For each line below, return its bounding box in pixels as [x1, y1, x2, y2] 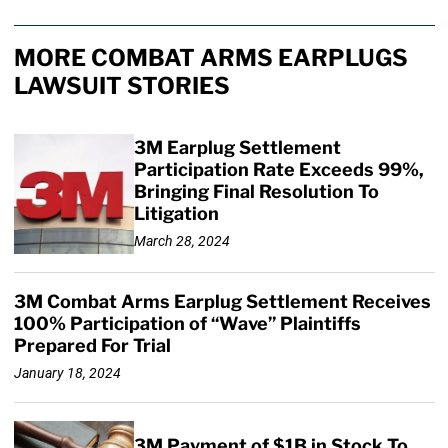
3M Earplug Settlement [133, 137, 341, 159]
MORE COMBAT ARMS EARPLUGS [13, 44, 408, 73]
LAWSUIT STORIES [13, 72, 230, 101]
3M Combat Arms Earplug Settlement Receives [13, 291, 431, 313]
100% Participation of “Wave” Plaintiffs [13, 313, 361, 335]
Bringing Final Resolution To [133, 181, 379, 203]
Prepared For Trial [13, 335, 171, 357]
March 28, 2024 [133, 232, 230, 249]
